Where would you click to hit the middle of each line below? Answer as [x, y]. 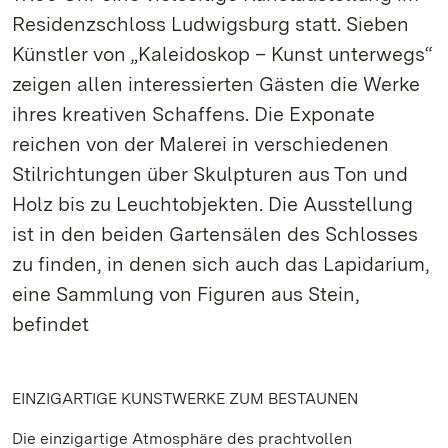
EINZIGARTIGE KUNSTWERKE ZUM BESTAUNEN [185, 398]
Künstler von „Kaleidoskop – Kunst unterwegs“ [222, 54]
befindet [50, 324]
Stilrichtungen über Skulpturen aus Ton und [210, 174]
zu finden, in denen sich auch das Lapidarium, [221, 264]
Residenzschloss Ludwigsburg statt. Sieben [210, 24]
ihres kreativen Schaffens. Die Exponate [193, 114]
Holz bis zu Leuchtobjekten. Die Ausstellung [212, 204]
